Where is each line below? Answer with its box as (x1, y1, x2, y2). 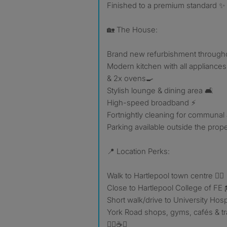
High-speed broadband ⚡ (107, 98, 196, 107)
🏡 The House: (107, 25, 158, 34)
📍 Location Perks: (107, 146, 170, 156)
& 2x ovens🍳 (107, 73, 154, 83)
